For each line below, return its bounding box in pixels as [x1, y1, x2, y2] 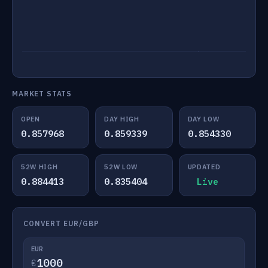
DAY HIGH [104, 115, 139, 123]
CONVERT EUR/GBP [23, 219, 99, 228]
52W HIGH [21, 163, 58, 171]
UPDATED [187, 163, 221, 171]
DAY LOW [187, 115, 220, 123]
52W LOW [104, 163, 138, 171]
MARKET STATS [12, 89, 72, 98]
